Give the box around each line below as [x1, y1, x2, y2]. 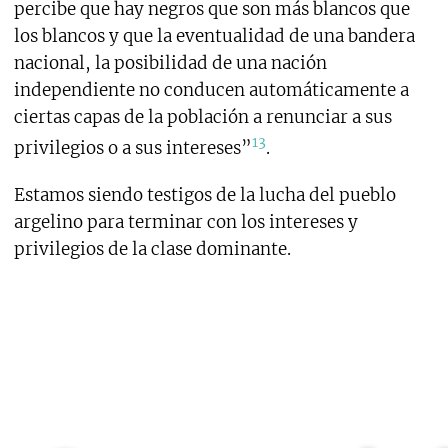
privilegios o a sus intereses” [13, 136, 252, 159]
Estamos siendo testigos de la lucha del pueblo [13, 183, 396, 206]
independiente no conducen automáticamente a [13, 79, 409, 102]
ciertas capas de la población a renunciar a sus [13, 106, 392, 129]
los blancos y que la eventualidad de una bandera [13, 25, 415, 48]
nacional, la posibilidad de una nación [13, 52, 327, 75]
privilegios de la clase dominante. [13, 237, 291, 260]
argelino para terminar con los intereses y [13, 210, 358, 233]
